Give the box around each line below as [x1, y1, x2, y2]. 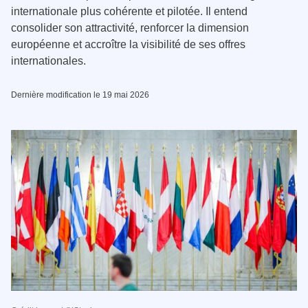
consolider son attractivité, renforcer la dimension [11, 21, 249, 34]
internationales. [11, 54, 86, 67]
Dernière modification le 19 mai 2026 [11, 89, 149, 100]
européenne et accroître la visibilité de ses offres [11, 38, 245, 50]
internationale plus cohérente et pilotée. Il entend [11, 5, 247, 17]
